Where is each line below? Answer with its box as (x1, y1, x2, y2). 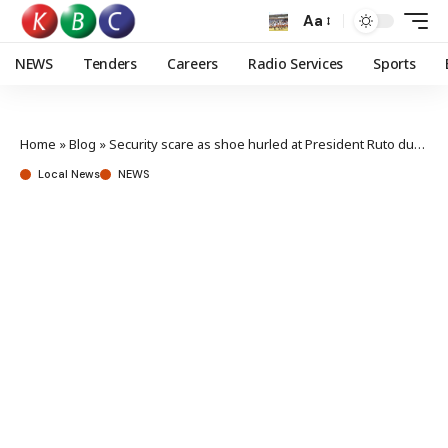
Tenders (82, 54, 137, 73)
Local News (38, 167, 100, 181)
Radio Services (247, 54, 344, 73)
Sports (373, 54, 416, 73)
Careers (166, 54, 218, 73)
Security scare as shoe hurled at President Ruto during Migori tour (109, 135, 414, 153)
